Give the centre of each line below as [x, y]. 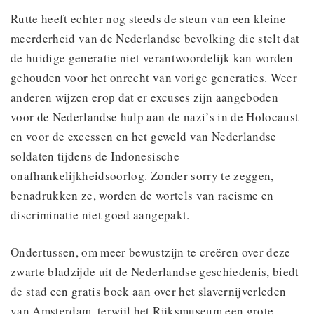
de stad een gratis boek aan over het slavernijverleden [149, 291]
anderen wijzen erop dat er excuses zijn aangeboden [144, 97]
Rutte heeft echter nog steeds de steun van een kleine [149, 18]
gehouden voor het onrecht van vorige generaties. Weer [154, 77]
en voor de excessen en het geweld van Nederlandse [144, 136]
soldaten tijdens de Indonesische [95, 156]
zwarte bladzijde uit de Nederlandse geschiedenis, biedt [155, 271]
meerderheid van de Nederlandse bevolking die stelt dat [155, 38]
